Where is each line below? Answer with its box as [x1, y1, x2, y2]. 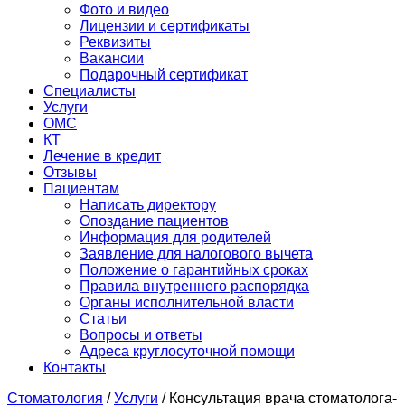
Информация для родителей [80, 230, 271, 245]
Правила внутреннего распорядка [80, 278, 309, 294]
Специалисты [43, 83, 136, 99]
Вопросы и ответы [80, 327, 202, 343]
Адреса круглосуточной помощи [80, 344, 295, 359]
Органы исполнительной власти [80, 295, 294, 310]
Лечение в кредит [43, 148, 161, 164]
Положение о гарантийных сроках [80, 262, 308, 278]
